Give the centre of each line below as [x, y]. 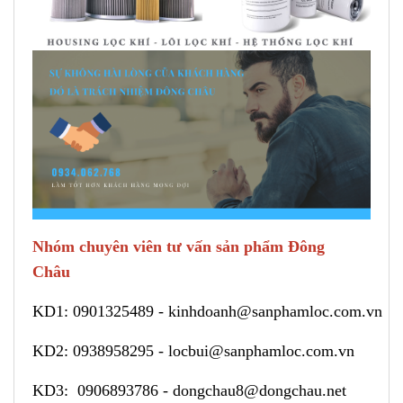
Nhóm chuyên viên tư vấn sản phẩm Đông [179, 246]
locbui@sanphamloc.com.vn [264, 350]
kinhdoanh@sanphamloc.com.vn [278, 311]
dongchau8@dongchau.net [262, 390]
